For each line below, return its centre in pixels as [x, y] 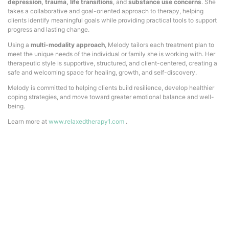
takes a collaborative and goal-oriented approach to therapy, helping [106, 11]
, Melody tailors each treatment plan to [159, 45]
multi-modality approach [68, 45]
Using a [19, 45]
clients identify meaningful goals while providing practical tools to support [112, 20]
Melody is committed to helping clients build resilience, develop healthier [111, 88]
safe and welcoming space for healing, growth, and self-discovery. [102, 73]
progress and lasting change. [49, 30]
